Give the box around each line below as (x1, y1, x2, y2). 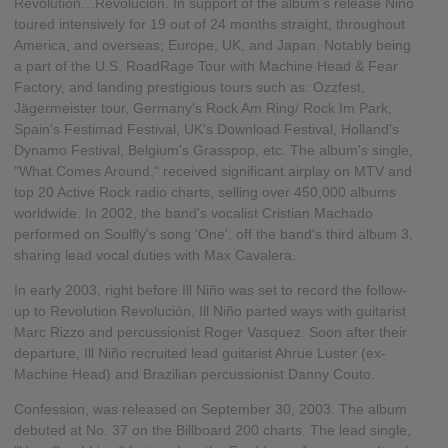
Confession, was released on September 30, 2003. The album (14, 401, 407, 418)
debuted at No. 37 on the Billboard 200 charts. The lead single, (14, 422, 411, 439)
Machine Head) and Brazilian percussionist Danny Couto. (14, 366, 375, 383)
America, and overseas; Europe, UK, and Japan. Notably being (14, 37, 411, 54)
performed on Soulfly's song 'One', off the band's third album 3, (14, 226, 413, 243)
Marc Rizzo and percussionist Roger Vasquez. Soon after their (14, 324, 407, 341)
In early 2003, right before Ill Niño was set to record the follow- (14, 282, 407, 299)
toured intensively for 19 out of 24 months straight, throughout (14, 16, 405, 33)
